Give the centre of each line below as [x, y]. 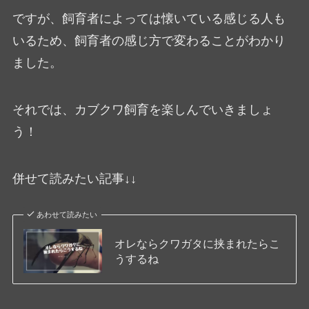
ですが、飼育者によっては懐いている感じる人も [149, 19]
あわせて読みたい [67, 214]
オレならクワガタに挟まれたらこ [197, 244]
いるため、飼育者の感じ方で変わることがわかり [149, 41]
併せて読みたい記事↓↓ [74, 179]
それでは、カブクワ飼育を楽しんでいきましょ [142, 110]
